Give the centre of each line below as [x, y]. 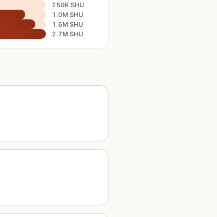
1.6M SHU [68, 24]
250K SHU [68, 5]
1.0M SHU [68, 15]
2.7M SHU [68, 34]
